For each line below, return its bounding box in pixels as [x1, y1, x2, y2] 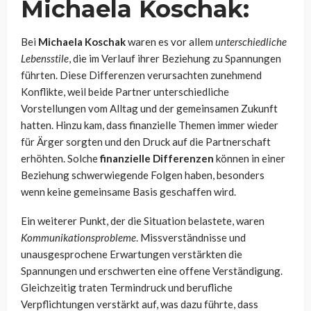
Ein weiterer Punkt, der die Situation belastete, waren [21, 214, 264, 227]
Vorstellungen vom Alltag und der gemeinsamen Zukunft [21, 101, 278, 115]
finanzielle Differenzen [100, 151, 214, 165]
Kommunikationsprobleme [21, 230, 136, 244]
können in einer [214, 151, 285, 165]
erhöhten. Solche [21, 151, 100, 165]
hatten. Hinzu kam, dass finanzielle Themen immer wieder [21, 118, 278, 131]
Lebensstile [21, 51, 69, 65]
